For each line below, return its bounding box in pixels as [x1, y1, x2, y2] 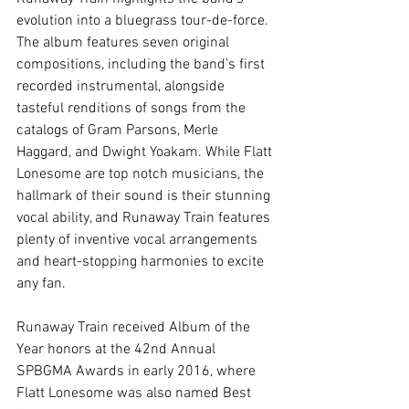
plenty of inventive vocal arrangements [16, 231, 261, 250]
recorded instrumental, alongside [16, 78, 228, 97]
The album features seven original [16, 34, 233, 53]
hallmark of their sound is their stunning [16, 187, 274, 206]
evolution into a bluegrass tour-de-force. [16, 12, 272, 31]
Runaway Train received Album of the [16, 319, 254, 338]
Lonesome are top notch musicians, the [16, 165, 267, 184]
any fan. [16, 275, 69, 294]
